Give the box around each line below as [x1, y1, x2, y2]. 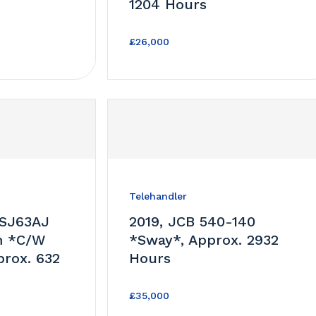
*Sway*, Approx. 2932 [129, 231, 279, 248]
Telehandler [129, 190, 188, 202]
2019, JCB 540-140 [129, 212, 256, 230]
